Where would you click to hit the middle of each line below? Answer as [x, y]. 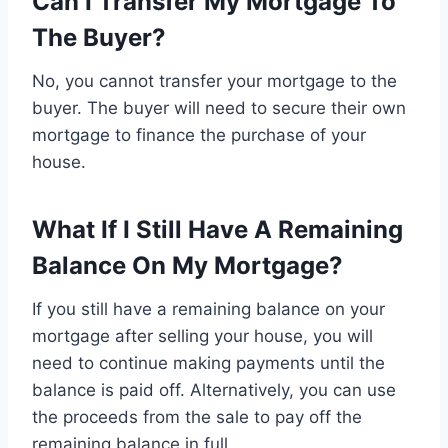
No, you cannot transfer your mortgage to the [214, 81]
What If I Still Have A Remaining [217, 230]
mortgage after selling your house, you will [202, 336]
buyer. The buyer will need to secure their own [219, 108]
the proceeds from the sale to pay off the [197, 417]
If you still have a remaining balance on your [208, 309]
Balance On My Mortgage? [187, 266]
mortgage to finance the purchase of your [199, 135]
